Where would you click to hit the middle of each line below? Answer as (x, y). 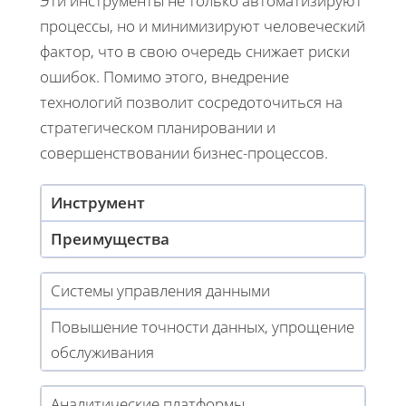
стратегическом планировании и (158, 127)
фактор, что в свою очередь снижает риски (195, 51)
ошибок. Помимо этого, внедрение (164, 76)
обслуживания (102, 352)
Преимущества (110, 238)
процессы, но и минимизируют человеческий (203, 25)
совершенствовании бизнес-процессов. (184, 152)
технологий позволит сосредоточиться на (191, 101)
